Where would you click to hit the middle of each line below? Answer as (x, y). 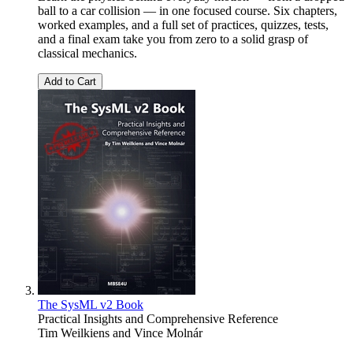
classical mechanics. (87, 53)
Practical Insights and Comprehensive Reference (158, 318)
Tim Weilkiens (74, 333)
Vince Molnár (168, 333)
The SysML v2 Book (91, 304)
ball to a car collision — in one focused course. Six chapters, (188, 10)
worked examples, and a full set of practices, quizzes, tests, (183, 24)
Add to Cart (70, 81)
